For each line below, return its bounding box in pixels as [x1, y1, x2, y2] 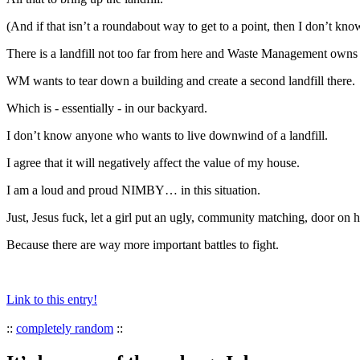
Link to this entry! [6, 292, 97, 307]
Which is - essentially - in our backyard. [6, 101, 207, 116]
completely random [16, 321, 113, 336]
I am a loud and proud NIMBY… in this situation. [6, 183, 260, 198]
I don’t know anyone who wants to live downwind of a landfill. [6, 129, 328, 143]
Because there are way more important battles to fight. [6, 238, 279, 252]
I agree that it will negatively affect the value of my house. [6, 156, 300, 170]
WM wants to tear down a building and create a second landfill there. [6, 74, 355, 88]
